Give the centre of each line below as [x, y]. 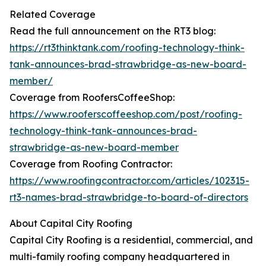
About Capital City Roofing [71, 224]
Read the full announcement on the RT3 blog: [113, 31]
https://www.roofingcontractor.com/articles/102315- [129, 181]
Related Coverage [53, 15]
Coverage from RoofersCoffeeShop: [92, 98]
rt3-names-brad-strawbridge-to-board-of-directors [129, 197]
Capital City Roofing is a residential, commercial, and [131, 240]
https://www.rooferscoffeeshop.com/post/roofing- [126, 114]
